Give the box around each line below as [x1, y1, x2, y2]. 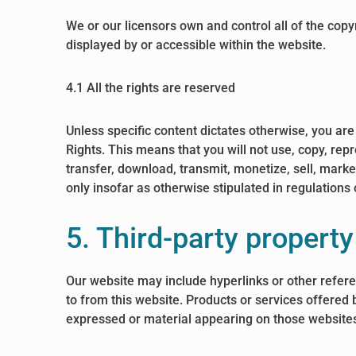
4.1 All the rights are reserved [66, 80, 236, 95]
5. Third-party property [66, 222, 354, 255]
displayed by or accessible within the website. [66, 37, 327, 52]
